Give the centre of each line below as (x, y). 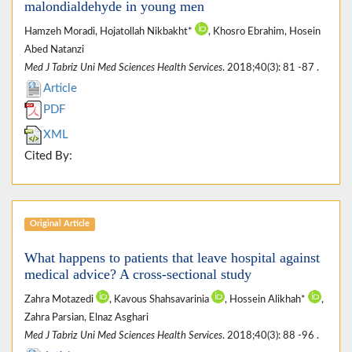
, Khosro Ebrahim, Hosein (264, 31)
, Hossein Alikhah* (266, 299)
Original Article (59, 224)
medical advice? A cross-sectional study (138, 274)
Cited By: (48, 156)
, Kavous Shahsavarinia (160, 299)
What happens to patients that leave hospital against (172, 257)
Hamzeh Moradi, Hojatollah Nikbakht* (110, 31)
